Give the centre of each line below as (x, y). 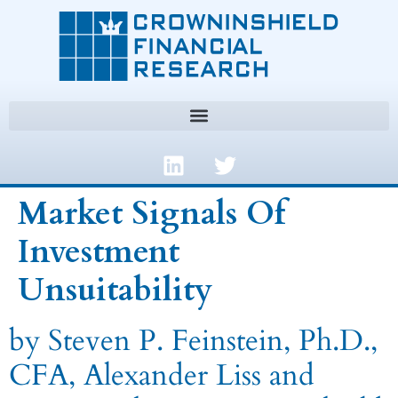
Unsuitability (115, 290)
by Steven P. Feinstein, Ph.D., (193, 340)
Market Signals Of (152, 213)
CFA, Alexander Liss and (162, 375)
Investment (99, 251)
